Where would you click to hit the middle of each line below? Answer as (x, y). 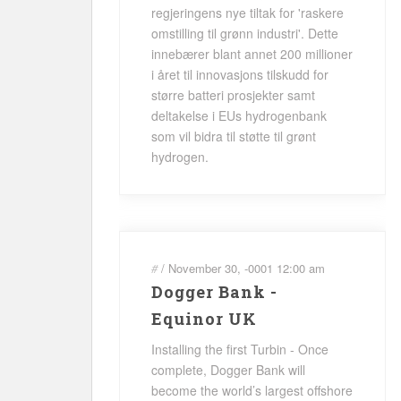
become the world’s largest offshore (252, 390)
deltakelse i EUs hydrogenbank (239, 115)
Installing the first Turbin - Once (240, 349)
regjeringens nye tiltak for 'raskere (247, 13)
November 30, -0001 (221, 268)
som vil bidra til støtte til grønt (234, 136)
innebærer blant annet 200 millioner (252, 54)
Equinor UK (204, 319)
